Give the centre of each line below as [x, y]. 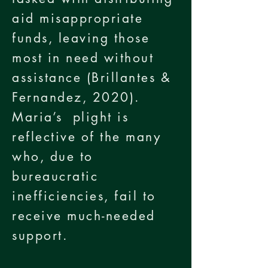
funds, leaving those [81, 38]
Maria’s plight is [71, 117]
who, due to [53, 156]
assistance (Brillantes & [92, 77]
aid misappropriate [78, 18]
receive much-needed [84, 216]
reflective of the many [87, 137]
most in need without [83, 58]
